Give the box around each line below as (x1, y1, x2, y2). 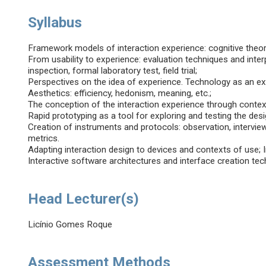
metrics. (28, 133, 60, 144)
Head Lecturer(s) (28, 191, 140, 208)
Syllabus (28, 14, 83, 31)
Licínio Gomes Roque (28, 219, 113, 230)
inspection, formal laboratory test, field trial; (28, 65, 198, 77)
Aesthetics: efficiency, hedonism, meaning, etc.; (28, 88, 212, 99)
